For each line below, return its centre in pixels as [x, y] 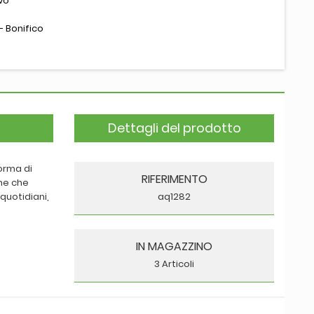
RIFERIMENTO [174, 179]
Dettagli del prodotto [174, 128]
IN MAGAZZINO [174, 246]
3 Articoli [174, 264]
